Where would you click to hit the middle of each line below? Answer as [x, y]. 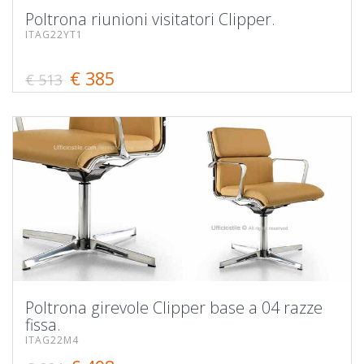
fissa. [43, 324]
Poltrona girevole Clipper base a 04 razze [174, 307]
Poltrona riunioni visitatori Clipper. [150, 19]
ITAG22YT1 [54, 34]
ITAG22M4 [52, 340]
